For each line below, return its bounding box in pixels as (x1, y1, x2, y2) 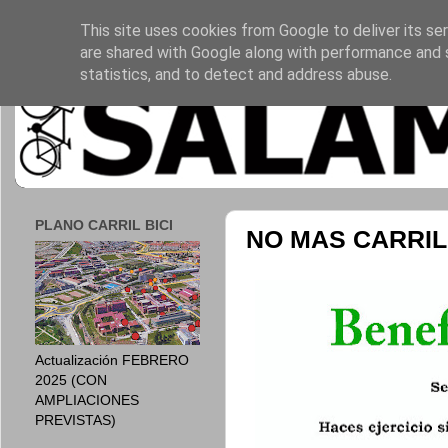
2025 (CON (35, 371, 107, 388)
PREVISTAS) (35, 411, 116, 428)
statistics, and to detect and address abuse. (79, 65, 392, 84)
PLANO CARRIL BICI (35, 217, 173, 234)
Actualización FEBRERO (35, 351, 189, 368)
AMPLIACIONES (35, 391, 139, 408)
